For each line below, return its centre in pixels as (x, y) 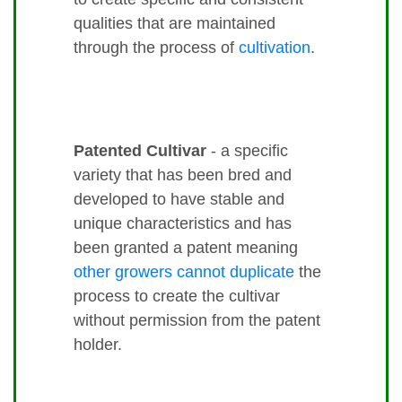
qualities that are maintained (175, 24)
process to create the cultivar (177, 297)
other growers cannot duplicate (184, 272)
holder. (98, 345)
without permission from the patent (197, 321)
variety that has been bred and (183, 175)
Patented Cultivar (140, 151)
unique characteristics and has (183, 224)
